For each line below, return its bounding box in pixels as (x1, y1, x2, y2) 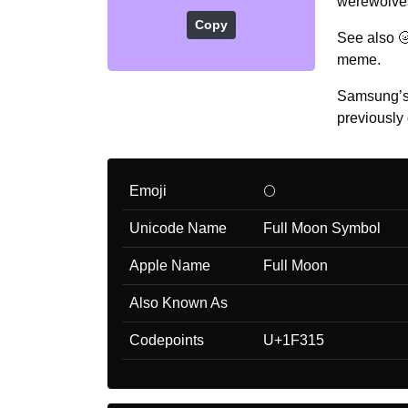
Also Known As (129, 294, 228, 311)
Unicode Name (129, 219, 227, 236)
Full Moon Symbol (263, 219, 381, 236)
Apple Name (129, 257, 210, 273)
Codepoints (129, 331, 204, 348)
